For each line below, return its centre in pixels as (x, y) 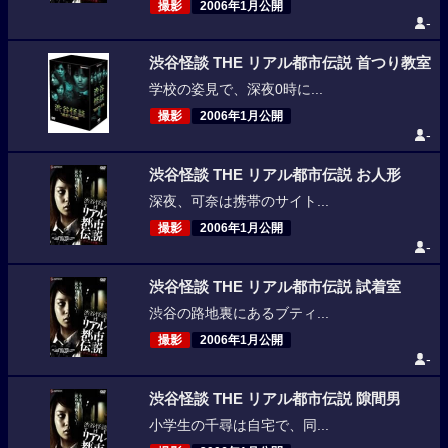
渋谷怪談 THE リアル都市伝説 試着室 (274, 287)
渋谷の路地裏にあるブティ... (238, 313)
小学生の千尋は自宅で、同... (238, 425)
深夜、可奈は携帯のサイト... (238, 201)
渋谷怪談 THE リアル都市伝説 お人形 (274, 175)
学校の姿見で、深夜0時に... (235, 89)
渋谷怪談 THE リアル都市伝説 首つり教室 (289, 63)
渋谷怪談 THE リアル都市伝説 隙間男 (274, 399)
